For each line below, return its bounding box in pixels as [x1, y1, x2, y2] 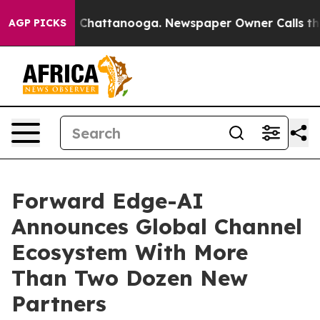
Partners [11, 290, 106, 317]
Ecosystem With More [11, 239, 248, 266]
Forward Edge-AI [11, 187, 204, 214]
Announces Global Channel [11, 213, 302, 240]
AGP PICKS [9, 16, 66, 29]
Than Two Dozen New [11, 264, 248, 291]
